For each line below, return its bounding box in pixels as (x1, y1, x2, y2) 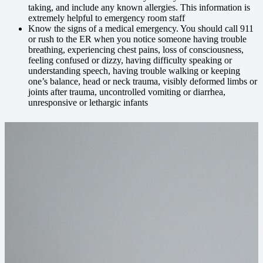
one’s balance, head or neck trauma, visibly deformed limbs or (28, 76, 257, 86)
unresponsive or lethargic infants (28, 97, 148, 107)
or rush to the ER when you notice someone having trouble (28, 34, 247, 44)
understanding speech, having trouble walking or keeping (28, 66, 240, 76)
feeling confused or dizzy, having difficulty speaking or (28, 55, 232, 65)
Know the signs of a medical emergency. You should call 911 (28, 23, 254, 33)
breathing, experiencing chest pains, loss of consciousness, (28, 45, 244, 55)
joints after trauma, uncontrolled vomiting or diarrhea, (28, 87, 225, 97)
